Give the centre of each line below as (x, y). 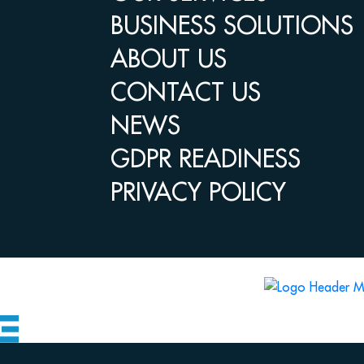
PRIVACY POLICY (198, 192)
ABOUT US (169, 58)
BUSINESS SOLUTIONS (232, 25)
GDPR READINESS (206, 158)
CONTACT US (186, 92)
